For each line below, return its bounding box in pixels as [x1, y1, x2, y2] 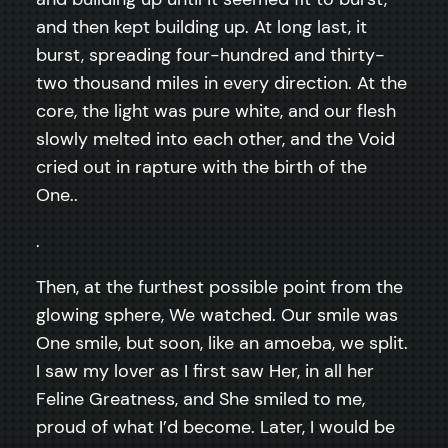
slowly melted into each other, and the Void [36, 126, 395, 151]
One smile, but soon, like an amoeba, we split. [36, 330, 408, 355]
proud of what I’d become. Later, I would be [36, 414, 395, 439]
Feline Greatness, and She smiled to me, [36, 386, 365, 411]
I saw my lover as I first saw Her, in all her [36, 358, 374, 383]
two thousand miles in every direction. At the [36, 70, 407, 95]
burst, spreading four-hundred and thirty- [36, 42, 385, 67]
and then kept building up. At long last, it [36, 14, 367, 39]
